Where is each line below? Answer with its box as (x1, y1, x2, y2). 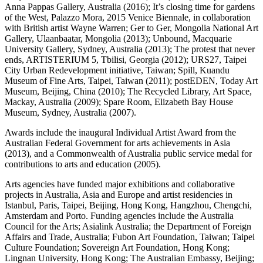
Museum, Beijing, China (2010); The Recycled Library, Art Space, (5, 86, 252, 96)
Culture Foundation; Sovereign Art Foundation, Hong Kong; (5, 242, 230, 252)
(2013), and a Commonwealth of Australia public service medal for (5, 148, 252, 159)
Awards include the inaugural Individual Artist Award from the (5, 127, 236, 137)
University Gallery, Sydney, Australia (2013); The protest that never (5, 43, 255, 54)
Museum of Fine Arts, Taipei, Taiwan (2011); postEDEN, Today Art (5, 75, 258, 86)
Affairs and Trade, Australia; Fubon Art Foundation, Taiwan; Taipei (5, 231, 255, 242)
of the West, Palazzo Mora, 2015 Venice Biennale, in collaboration (5, 12, 251, 22)
